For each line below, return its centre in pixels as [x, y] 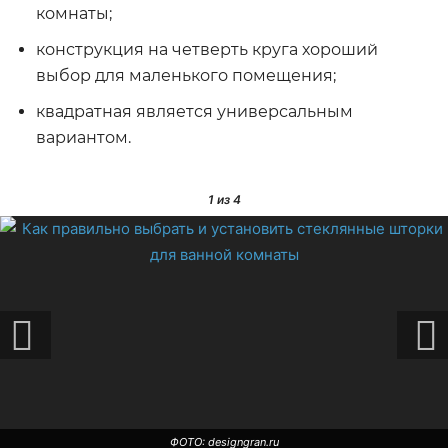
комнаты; [74, 13]
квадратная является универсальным [194, 111]
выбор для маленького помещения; [186, 75]
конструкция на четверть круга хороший [207, 49]
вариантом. [83, 137]
